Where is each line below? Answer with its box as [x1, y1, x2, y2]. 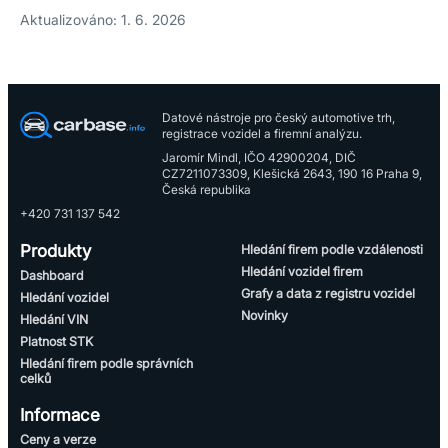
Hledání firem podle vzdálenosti [241, 242, 423, 257]
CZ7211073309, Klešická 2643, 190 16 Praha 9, [162, 166, 422, 181]
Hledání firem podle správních [20, 356, 193, 371]
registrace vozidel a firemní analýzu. [162, 126, 362, 141]
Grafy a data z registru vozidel [241, 286, 415, 301]
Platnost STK [20, 334, 93, 349]
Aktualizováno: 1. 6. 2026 [20, 11, 186, 28]
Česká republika [162, 182, 251, 197]
